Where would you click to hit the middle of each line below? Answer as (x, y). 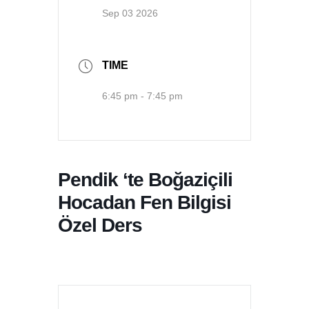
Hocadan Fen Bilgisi (144, 202)
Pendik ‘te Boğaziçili (145, 179)
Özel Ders (100, 225)
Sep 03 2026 (130, 13)
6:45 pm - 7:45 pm (142, 96)
